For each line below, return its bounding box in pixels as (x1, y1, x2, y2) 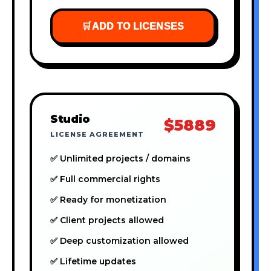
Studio (50, 112, 90, 125)
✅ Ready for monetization (50, 194, 166, 205)
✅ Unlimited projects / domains (50, 152, 191, 164)
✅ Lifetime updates (50, 255, 136, 267)
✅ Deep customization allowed (50, 235, 189, 246)
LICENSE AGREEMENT (50, 129, 144, 139)
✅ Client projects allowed (50, 214, 164, 226)
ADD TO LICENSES (91, 21, 184, 31)
